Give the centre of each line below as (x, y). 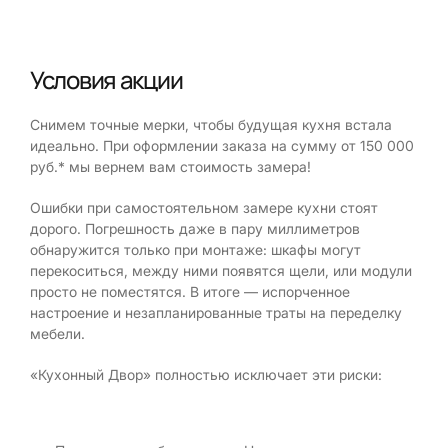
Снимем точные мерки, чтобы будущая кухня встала (211, 124)
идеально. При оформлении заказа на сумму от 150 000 (222, 145)
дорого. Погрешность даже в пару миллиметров (195, 228)
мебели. (57, 333)
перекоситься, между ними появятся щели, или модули (221, 270)
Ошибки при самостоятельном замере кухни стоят (204, 207)
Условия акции (106, 79)
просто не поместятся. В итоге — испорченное (190, 291)
